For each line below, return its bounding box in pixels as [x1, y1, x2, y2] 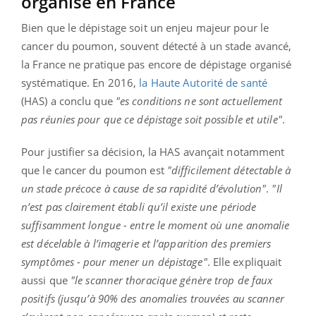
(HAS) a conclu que [21, 93, 116, 108]
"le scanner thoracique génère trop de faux [71, 272, 273, 287]
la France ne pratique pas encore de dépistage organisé [21, 56, 292, 71]
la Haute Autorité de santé [139, 75, 267, 90]
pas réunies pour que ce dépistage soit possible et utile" [21, 111, 282, 126]
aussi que [21, 272, 71, 287]
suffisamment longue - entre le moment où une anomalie [21, 217, 290, 232]
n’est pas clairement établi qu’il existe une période [21, 199, 257, 214]
